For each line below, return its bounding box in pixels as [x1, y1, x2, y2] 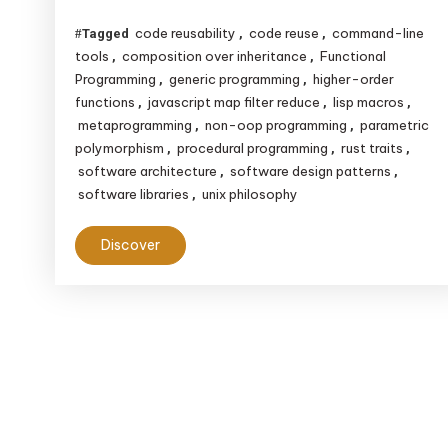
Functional [319, 48, 386, 64]
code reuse [248, 25, 319, 41]
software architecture [77, 163, 217, 179]
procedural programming [176, 140, 328, 156]
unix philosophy [201, 186, 298, 202]
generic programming [168, 71, 300, 87]
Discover [100, 236, 160, 254]
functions [74, 94, 135, 110]
